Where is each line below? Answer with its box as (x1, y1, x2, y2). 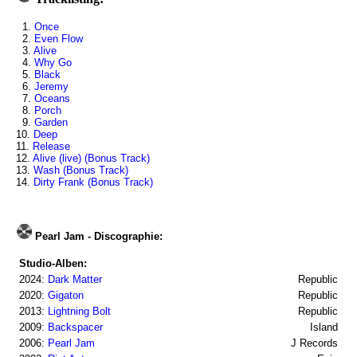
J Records (272, 337, 338, 349)
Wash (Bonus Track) (33, 164, 128, 176)
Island (291, 321, 338, 333)
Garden (34, 116, 68, 128)
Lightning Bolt (48, 305, 111, 317)
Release (33, 140, 70, 152)
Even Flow (34, 33, 83, 45)
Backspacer (48, 321, 103, 333)
